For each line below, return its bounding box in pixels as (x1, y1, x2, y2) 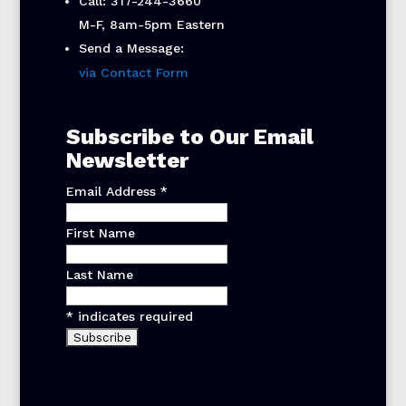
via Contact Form (78, 65, 188, 81)
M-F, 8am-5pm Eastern (78, 17, 225, 33)
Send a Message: (78, 41, 184, 56)
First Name (65, 226, 135, 241)
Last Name (65, 267, 133, 283)
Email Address (65, 184, 160, 199)
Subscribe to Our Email (65, 124, 314, 150)
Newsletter (65, 148, 188, 174)
